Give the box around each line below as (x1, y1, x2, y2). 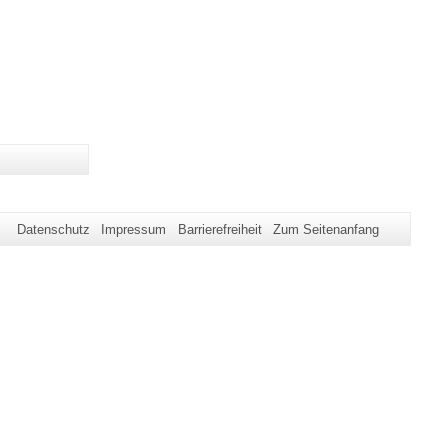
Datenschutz (16, 221, 90, 237)
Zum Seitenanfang (272, 221, 379, 237)
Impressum (101, 221, 167, 237)
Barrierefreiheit (177, 221, 262, 237)
